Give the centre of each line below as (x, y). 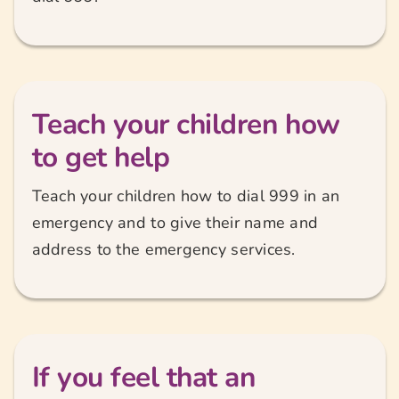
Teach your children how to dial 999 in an (186, 196)
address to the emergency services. (163, 250)
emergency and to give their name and (175, 223)
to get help (101, 158)
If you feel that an (143, 378)
